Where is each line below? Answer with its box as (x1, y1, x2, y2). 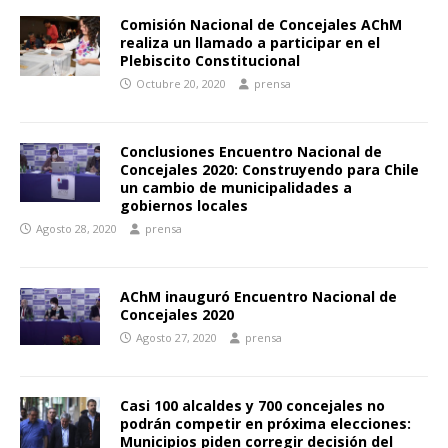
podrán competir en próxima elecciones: (120, 413, 411, 433)
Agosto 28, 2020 (36, 220, 117, 236)
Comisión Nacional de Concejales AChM (120, 14, 402, 34)
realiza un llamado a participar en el (120, 32, 380, 52)
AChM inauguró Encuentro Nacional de (120, 286, 397, 306)
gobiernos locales (120, 195, 248, 215)
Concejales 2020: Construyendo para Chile (120, 159, 419, 179)
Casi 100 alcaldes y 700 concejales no (120, 395, 385, 415)
